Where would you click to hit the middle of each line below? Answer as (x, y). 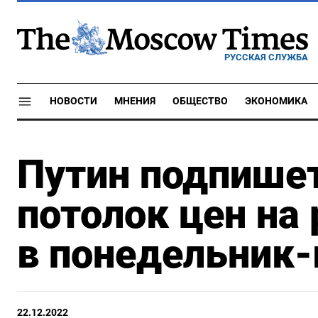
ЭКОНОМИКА (276, 101)
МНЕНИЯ (135, 101)
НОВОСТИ (73, 101)
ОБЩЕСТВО (200, 101)
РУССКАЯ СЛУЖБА (266, 57)
